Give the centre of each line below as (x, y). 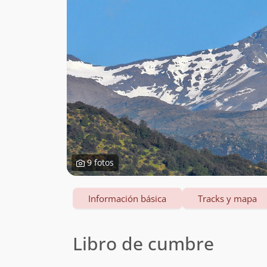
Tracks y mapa (228, 199)
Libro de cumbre (143, 244)
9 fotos (99, 163)
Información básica (128, 199)
